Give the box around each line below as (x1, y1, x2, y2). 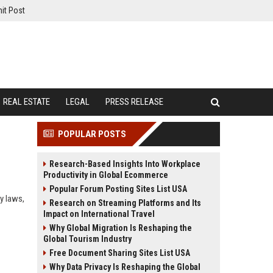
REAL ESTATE (3, 96, 50, 107)
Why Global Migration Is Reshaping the (49, 223, 192, 233)
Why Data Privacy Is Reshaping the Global (49, 262, 200, 272)
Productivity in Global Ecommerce (43, 170, 168, 180)
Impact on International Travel (43, 209, 155, 219)
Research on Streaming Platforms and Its (49, 198, 201, 208)
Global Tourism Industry (43, 234, 132, 244)
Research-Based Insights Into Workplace (49, 159, 200, 169)
